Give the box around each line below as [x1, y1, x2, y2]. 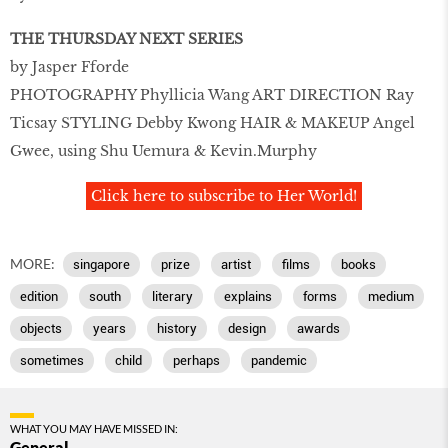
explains [224, 288, 272, 304]
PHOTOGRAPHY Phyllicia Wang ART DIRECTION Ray [10, 86, 414, 105]
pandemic [251, 352, 307, 368]
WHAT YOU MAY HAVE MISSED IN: [10, 421, 178, 435]
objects [20, 320, 62, 336]
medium [368, 288, 414, 304]
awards [297, 320, 340, 336]
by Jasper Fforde [10, 58, 133, 77]
